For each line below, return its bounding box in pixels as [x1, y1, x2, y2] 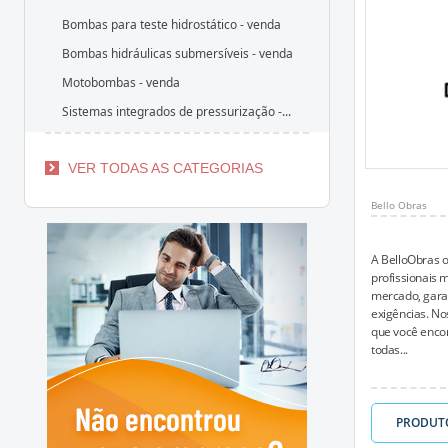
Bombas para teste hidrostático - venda [62, 16, 281, 33]
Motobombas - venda [62, 74, 180, 91]
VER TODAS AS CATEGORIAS [68, 160, 263, 176]
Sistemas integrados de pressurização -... [62, 103, 291, 120]
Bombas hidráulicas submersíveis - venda [62, 45, 293, 62]
